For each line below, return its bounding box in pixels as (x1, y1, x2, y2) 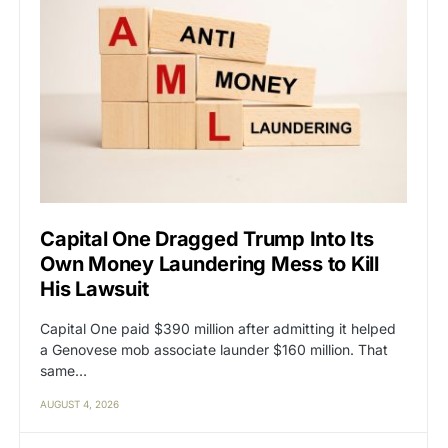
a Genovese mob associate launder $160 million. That (40, 340, 388, 358)
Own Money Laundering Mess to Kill (40, 251, 379, 276)
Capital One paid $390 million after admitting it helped (40, 319, 396, 337)
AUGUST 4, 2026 (40, 397, 119, 410)
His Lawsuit (40, 276, 149, 301)
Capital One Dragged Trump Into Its (40, 226, 374, 251)
